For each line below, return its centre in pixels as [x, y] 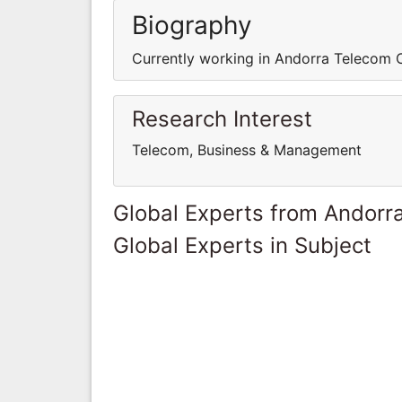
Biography [192, 25]
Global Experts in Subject [242, 245]
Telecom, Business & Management [247, 149]
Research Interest [222, 118]
